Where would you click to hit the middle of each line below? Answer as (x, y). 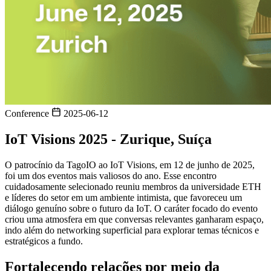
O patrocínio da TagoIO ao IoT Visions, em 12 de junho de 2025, (130, 165)
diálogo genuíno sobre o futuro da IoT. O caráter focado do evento (131, 208)
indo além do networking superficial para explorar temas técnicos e (132, 230)
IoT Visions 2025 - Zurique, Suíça (108, 139)
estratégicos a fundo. (44, 241)
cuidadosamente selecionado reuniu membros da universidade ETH (133, 186)
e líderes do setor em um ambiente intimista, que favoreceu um (123, 197)
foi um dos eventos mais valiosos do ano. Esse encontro (111, 175)
